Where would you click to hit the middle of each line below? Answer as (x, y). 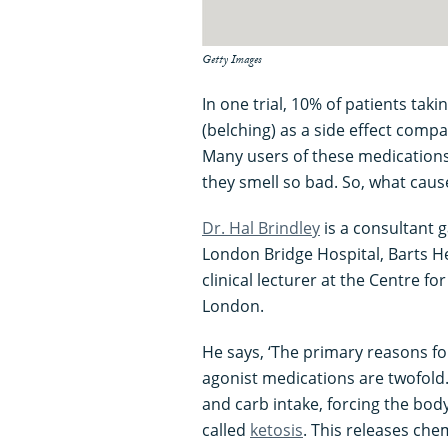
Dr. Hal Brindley (261, 227)
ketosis (276, 429)
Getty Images (232, 60)
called (226, 429)
